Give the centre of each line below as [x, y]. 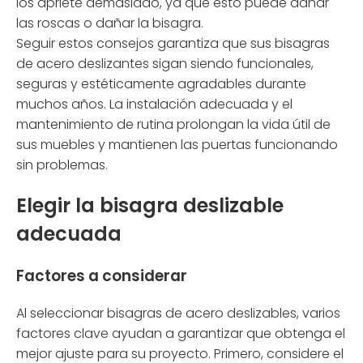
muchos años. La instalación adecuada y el [154, 105]
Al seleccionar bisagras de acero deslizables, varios [178, 313]
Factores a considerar [102, 275]
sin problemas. [62, 165]
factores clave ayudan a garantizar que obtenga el [181, 333]
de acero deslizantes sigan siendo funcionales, [165, 64]
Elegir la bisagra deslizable [150, 205]
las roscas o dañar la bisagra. [110, 23]
